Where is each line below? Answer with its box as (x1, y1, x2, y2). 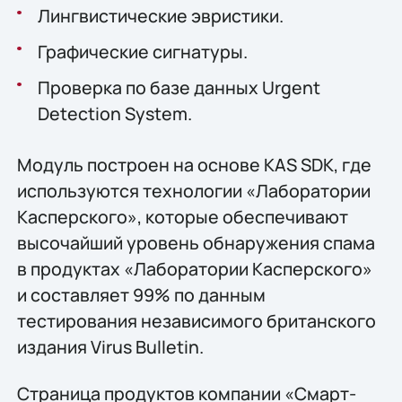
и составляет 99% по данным (16, 283, 266, 308)
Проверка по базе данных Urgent (37, 75, 320, 100)
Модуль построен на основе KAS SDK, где (16, 153, 371, 178)
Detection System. (37, 101, 192, 127)
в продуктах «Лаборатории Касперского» (16, 257, 372, 282)
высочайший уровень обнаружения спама (16, 231, 375, 256)
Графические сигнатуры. (37, 39, 248, 65)
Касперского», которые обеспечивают (16, 205, 348, 230)
